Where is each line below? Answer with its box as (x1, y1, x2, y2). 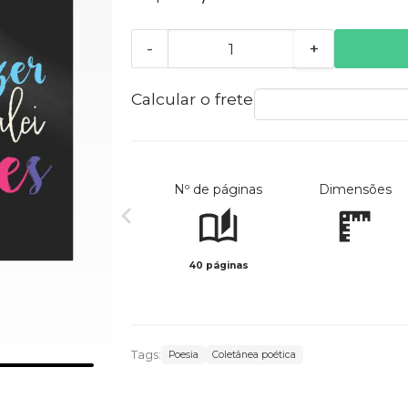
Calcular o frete (130, 89, 253, 109)
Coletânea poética (212, 349, 297, 362)
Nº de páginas (174, 181, 263, 199)
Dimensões (318, 181, 392, 199)
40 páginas (188, 260, 249, 272)
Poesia (168, 349, 199, 362)
